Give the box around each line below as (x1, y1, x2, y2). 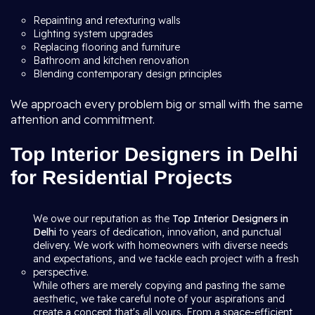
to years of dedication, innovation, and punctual (56, 226, 281, 238)
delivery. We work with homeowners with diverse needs (33, 239, 288, 252)
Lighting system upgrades (33, 27, 153, 40)
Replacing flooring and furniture (33, 41, 180, 53)
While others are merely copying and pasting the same (33, 279, 285, 292)
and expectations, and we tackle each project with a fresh (33, 252, 299, 265)
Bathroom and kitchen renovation (33, 54, 189, 67)
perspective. (33, 266, 89, 278)
